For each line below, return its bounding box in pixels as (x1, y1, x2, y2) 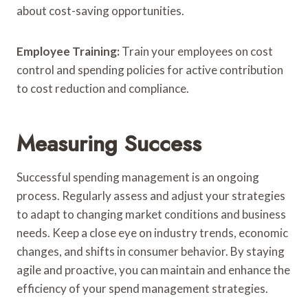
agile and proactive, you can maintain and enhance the (16, 262, 290, 277)
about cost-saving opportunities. (16, 3, 184, 18)
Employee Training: (16, 43, 120, 58)
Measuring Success (16, 127, 201, 159)
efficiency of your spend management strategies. (16, 280, 268, 296)
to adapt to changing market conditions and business (16, 206, 286, 221)
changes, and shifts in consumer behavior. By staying (16, 243, 285, 258)
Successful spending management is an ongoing (16, 169, 259, 184)
